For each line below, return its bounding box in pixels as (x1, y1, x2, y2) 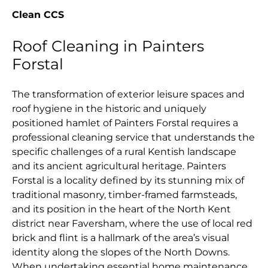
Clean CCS (12, 9, 64, 21)
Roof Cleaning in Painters (12, 37, 204, 56)
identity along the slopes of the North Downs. (12, 246, 230, 258)
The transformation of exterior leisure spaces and (12, 89, 245, 100)
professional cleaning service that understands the (12, 132, 255, 144)
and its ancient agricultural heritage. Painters (12, 160, 226, 172)
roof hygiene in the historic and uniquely (12, 103, 206, 115)
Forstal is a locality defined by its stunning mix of (12, 175, 244, 187)
